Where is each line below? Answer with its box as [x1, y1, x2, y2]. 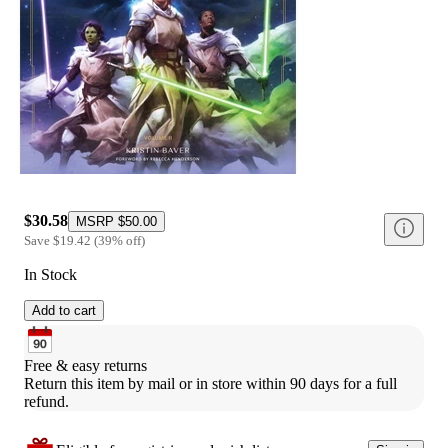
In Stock [24, 265, 77, 283]
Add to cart [32, 302, 96, 318]
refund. [24, 392, 69, 410]
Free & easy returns [24, 356, 147, 374]
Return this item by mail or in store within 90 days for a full [24, 374, 397, 392]
